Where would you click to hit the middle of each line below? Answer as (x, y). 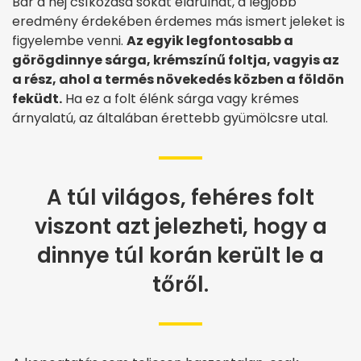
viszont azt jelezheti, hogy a (180, 227)
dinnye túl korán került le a (180, 256)
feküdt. (37, 99)
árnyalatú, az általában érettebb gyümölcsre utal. (170, 118)
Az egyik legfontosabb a (210, 41)
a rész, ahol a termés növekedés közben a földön (178, 80)
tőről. (180, 285)
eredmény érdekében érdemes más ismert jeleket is (178, 22)
